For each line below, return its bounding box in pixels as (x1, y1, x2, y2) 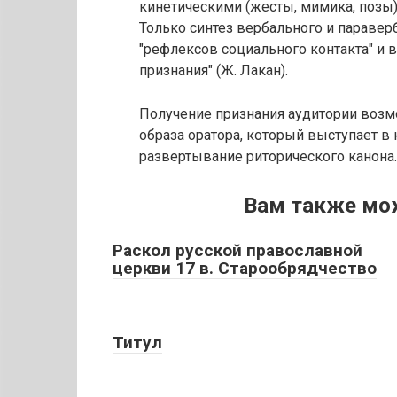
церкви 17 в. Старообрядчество (113, 258, 377, 278)
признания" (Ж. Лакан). (139, 62, 288, 79)
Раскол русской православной (113, 240, 362, 261)
